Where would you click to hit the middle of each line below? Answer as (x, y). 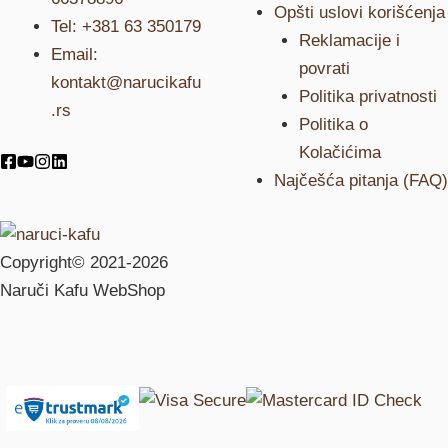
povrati (325, 68)
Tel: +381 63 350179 (126, 26)
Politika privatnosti (368, 96)
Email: (74, 54)
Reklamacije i (350, 40)
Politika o (334, 124)
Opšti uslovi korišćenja (359, 12)
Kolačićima (340, 152)
